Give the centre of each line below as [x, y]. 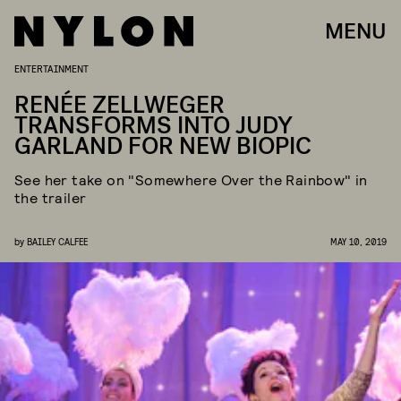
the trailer [51, 197]
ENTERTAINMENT [51, 68]
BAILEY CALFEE [57, 241]
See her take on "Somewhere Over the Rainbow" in [191, 179]
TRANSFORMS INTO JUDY [154, 126]
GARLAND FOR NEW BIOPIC [163, 146]
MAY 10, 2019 [358, 241]
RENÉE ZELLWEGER [119, 105]
